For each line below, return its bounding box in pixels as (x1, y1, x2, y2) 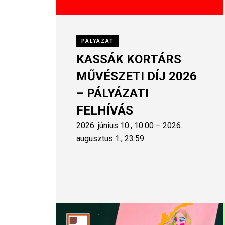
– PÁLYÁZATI (76, 86, 149, 100)
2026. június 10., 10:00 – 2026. (76, 120, 182, 130)
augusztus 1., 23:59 (76, 133, 144, 143)
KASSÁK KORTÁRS (76, 52, 181, 66)
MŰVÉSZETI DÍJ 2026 (76, 69, 197, 83)
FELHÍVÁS (76, 103, 133, 118)
